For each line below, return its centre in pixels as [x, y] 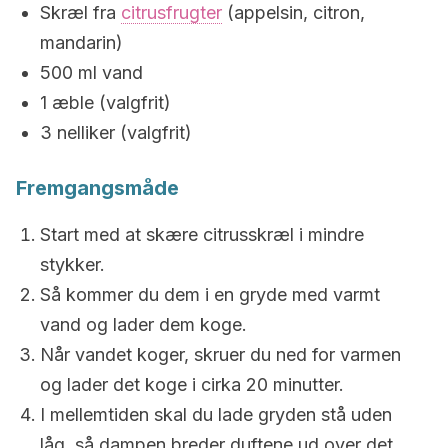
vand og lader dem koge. [143, 324]
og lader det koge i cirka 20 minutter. [192, 384]
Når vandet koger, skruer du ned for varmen [220, 354]
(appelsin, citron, [293, 12]
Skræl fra [80, 12]
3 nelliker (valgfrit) [116, 132]
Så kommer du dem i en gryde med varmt [210, 294]
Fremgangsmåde [97, 188]
